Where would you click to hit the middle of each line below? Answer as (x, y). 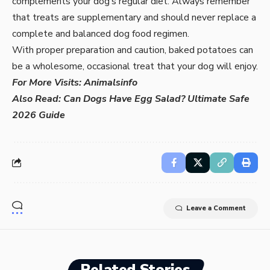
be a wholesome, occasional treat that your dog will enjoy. (135, 66)
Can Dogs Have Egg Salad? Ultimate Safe (156, 99)
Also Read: (38, 99)
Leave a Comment (216, 208)
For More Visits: (48, 82)
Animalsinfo (111, 82)
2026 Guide (39, 115)
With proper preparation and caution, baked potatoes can (133, 50)
